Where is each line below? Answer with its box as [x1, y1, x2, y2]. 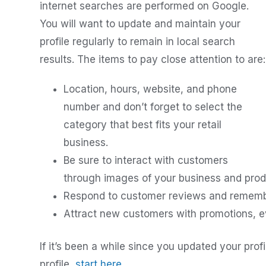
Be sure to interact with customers [64, 154, 228, 166]
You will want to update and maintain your [40, 18, 240, 30]
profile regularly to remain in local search [40, 36, 235, 47]
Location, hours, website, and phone [64, 83, 237, 95]
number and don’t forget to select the [64, 101, 242, 113]
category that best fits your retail [64, 119, 221, 131]
